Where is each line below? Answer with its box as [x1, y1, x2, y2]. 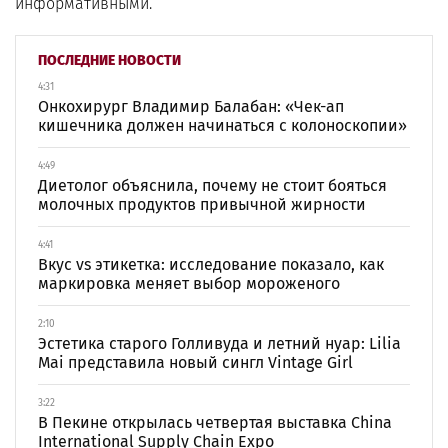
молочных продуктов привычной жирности [38, 195, 366, 214]
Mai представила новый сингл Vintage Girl [38, 353, 353, 372]
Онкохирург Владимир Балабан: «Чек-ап [38, 97, 344, 116]
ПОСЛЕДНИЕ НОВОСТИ [38, 52, 181, 69]
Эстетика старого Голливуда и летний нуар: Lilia [38, 334, 401, 353]
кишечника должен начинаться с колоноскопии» [38, 116, 407, 135]
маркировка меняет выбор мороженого [38, 274, 340, 293]
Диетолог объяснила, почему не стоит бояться [38, 176, 387, 195]
